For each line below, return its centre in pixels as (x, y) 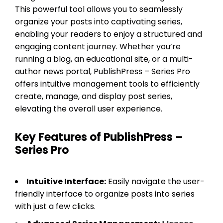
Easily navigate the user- (155, 181)
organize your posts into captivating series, (99, 21)
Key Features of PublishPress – (99, 137)
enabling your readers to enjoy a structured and (109, 34)
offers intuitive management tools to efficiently (107, 84)
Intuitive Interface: (66, 181)
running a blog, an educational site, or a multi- (104, 59)
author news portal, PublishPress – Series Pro (103, 71)
